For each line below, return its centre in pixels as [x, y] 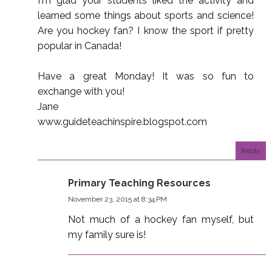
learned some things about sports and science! [146, 15]
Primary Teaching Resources [139, 183]
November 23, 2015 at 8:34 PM [117, 199]
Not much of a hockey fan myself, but [161, 219]
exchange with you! [81, 91]
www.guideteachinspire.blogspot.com [122, 121]
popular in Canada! [80, 46]
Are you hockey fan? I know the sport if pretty [146, 30]
